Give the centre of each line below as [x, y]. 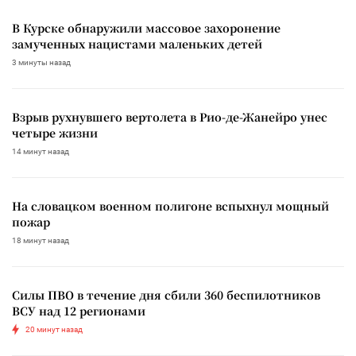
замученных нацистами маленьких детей [137, 43]
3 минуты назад [41, 62]
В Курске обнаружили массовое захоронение [146, 27]
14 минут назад [41, 151]
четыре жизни [55, 132]
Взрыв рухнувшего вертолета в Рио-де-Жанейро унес [170, 116]
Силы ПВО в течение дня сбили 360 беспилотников [166, 294]
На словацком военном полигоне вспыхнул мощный [170, 205]
